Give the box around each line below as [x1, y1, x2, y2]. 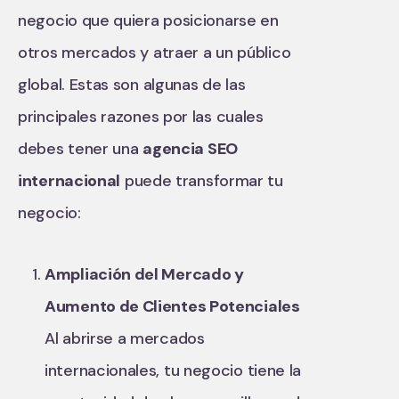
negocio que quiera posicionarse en [18, 10, 279, 31]
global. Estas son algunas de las [18, 74, 246, 95]
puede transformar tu [120, 170, 283, 191]
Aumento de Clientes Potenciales [45, 296, 300, 317]
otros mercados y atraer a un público [18, 42, 291, 63]
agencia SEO [142, 138, 238, 159]
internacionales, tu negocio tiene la [45, 360, 302, 381]
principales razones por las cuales [18, 106, 264, 127]
